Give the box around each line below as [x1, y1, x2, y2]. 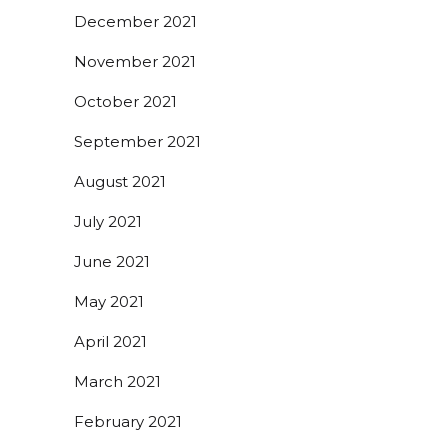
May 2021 [74, 291, 144, 311]
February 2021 [74, 411, 182, 431]
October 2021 [74, 91, 177, 111]
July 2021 [74, 211, 142, 231]
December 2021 [74, 11, 197, 31]
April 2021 [74, 331, 147, 351]
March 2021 [74, 371, 161, 391]
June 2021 [74, 251, 150, 271]
